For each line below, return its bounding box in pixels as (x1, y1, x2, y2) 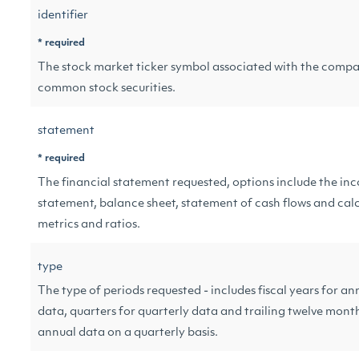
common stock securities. (38, 83, 175, 95)
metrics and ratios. (38, 219, 140, 231)
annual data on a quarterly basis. (38, 327, 218, 339)
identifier (38, 10, 88, 22)
